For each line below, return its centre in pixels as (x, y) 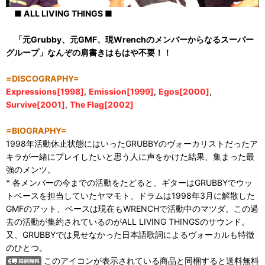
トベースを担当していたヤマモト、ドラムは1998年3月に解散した (130, 195)
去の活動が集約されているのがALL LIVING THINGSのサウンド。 (128, 221)
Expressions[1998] (45, 91)
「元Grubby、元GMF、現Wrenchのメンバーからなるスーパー (134, 39)
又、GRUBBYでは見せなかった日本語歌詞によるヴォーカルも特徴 (130, 234)
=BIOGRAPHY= (36, 130)
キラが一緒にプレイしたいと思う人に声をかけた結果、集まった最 (130, 156)
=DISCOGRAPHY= (43, 78)
